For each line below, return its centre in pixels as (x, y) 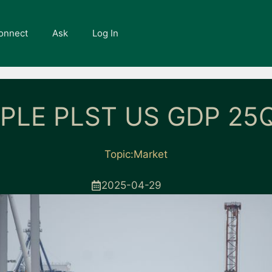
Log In (105, 33)
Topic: (119, 154)
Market (151, 154)
